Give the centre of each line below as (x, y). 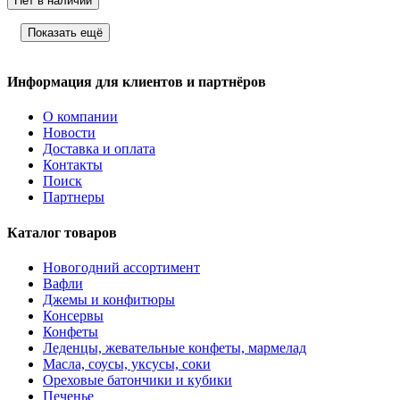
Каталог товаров (62, 232)
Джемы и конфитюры (109, 299)
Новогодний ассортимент (121, 267)
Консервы (73, 315)
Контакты (73, 165)
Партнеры (74, 197)
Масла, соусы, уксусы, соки (127, 363)
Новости (69, 133)
